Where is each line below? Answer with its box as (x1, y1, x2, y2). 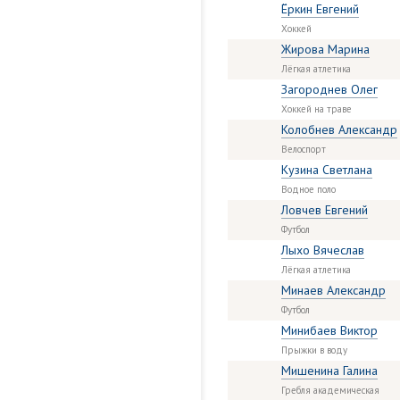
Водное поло (281, 183, 336, 196)
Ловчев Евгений (281, 202, 368, 218)
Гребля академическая (281, 384, 379, 396)
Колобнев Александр (281, 121, 397, 137)
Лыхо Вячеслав (281, 242, 364, 258)
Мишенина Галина (281, 362, 378, 379)
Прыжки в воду (281, 344, 347, 356)
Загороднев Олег (281, 81, 378, 97)
